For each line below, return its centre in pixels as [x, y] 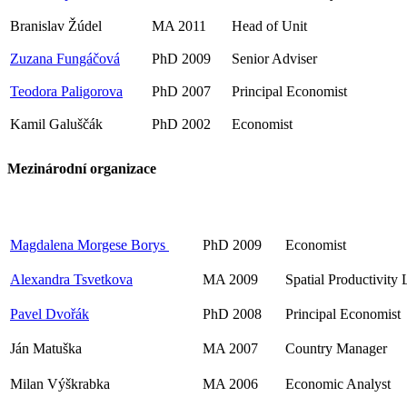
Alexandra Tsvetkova [71, 280]
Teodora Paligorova [66, 91]
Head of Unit [269, 25]
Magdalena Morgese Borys [88, 245]
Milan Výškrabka [62, 384]
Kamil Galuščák [56, 124]
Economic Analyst [340, 384]
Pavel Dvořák [50, 314]
